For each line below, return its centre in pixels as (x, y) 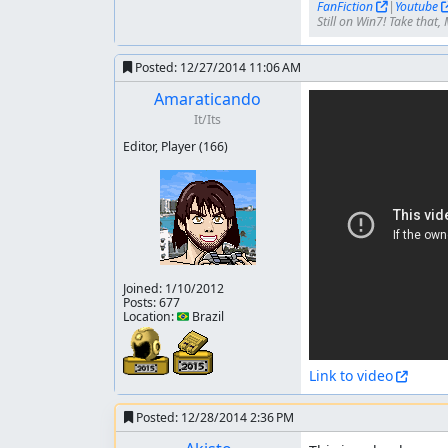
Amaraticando (208, 99)
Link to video (350, 375)
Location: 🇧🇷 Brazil (173, 316)
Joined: (144, 288)
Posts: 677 (151, 302)
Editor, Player (161, 146)
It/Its (208, 119)
